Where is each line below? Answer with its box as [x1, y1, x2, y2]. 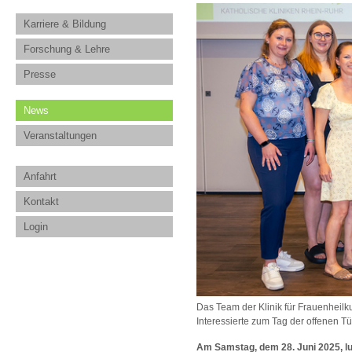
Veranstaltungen [24, 130, 97, 141]
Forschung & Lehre [24, 43, 110, 55]
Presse [24, 68, 56, 80]
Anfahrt [24, 170, 57, 182]
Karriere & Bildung [24, 18, 106, 30]
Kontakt [24, 196, 59, 207]
